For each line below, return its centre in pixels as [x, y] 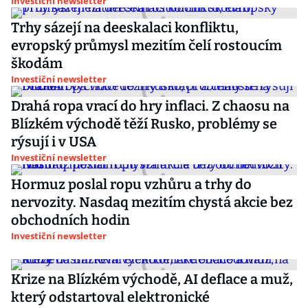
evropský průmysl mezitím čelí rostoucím [146, 45]
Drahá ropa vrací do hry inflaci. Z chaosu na [150, 106]
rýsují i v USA [54, 142]
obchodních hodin [70, 220]
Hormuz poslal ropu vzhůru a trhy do [131, 184]
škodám [37, 63]
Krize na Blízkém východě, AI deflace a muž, [152, 279]
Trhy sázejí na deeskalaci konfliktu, [125, 27]
